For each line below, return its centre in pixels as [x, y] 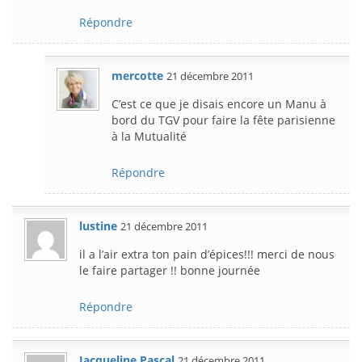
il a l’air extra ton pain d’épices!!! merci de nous [207, 254]
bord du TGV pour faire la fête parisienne [223, 120]
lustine [98, 225]
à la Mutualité [149, 136]
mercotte [137, 75]
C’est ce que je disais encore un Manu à [219, 103]
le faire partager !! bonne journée [170, 270]
